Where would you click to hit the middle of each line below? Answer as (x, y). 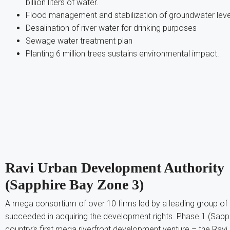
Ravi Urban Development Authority (115, 167)
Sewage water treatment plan (79, 41)
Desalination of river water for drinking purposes (111, 28)
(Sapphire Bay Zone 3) (74, 184)
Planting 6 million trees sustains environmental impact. (122, 53)
